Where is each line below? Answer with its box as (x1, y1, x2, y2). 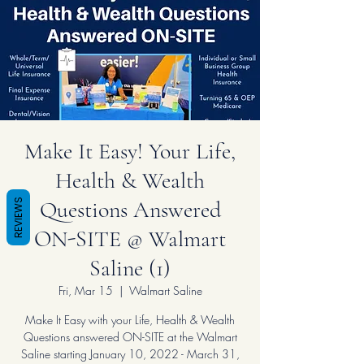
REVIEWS (11, 197, 25, 238)
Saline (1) (89, 253, 171, 282)
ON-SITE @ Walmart (34, 224, 226, 253)
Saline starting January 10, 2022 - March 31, (20, 345, 240, 362)
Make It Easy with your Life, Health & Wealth (25, 311, 235, 327)
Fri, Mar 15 (58, 282, 113, 298)
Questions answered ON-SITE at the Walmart (23, 328, 237, 344)
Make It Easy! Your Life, (24, 136, 236, 165)
